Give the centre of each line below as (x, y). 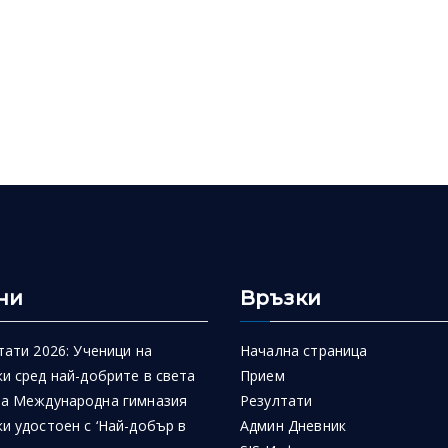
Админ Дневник (293, 425)
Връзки (280, 298)
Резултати (276, 400)
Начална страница (304, 350)
